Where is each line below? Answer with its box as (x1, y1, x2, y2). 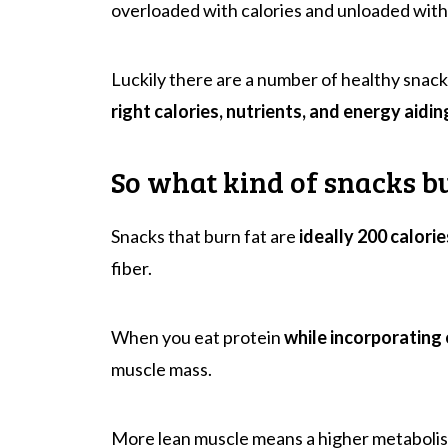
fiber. (111, 256, 152, 279)
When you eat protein (111, 325, 284, 348)
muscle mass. (111, 357, 212, 380)
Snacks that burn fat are (111, 224, 299, 247)
